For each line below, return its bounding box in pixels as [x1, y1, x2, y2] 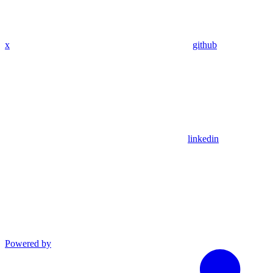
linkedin [188, 133, 219, 144]
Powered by [5, 238, 51, 249]
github [193, 39, 217, 50]
